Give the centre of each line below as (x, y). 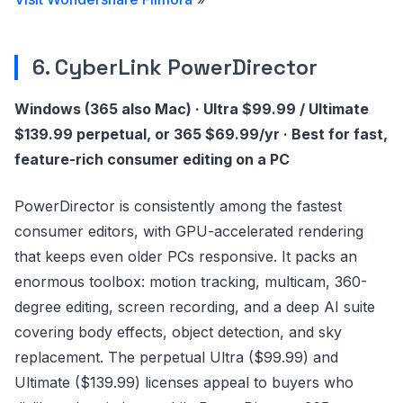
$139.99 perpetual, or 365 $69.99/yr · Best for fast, (201, 134)
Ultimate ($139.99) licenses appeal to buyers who (184, 382)
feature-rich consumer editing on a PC (152, 159)
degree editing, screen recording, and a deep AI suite (195, 307)
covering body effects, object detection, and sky (178, 332)
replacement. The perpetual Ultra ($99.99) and (176, 357)
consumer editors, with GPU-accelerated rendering (189, 231)
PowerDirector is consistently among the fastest (178, 206)
